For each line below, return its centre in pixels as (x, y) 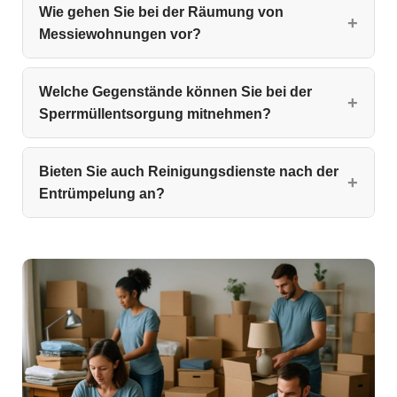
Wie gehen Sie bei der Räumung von (161, 12)
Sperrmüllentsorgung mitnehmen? (155, 113)
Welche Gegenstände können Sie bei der (175, 91)
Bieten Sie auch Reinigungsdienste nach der (189, 171)
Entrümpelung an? (102, 193)
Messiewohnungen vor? (120, 34)
